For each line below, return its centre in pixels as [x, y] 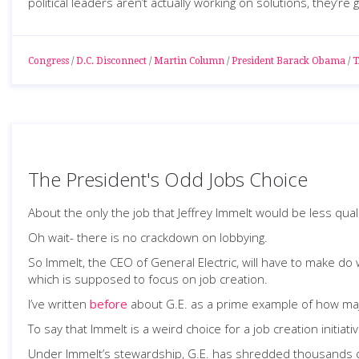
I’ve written [59, 304]
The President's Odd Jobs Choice [168, 179]
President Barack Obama [288, 61]
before [109, 304]
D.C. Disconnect [111, 61]
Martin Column [189, 61]
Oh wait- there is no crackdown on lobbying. [148, 237]
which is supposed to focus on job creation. [148, 279]
